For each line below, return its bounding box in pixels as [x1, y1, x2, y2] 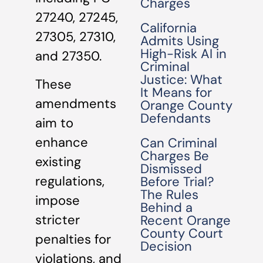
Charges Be [140, 147, 210, 164]
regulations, [35, 172, 104, 190]
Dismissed [140, 160, 203, 177]
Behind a [140, 199, 193, 216]
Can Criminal [140, 134, 218, 151]
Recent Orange [140, 212, 231, 229]
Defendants [140, 110, 211, 127]
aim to [35, 114, 73, 131]
